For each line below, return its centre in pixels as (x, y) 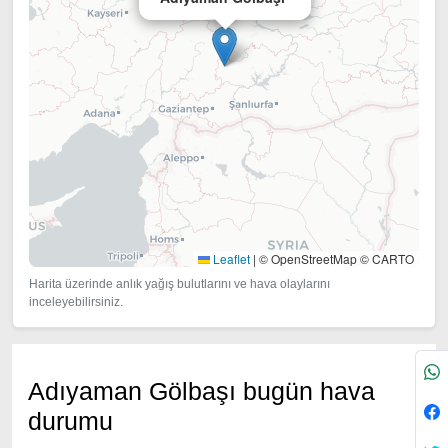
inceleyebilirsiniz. (76, 302)
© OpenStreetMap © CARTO (335, 258)
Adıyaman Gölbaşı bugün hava (201, 391)
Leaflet (230, 258)
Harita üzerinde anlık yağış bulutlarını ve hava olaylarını (179, 284)
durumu (70, 421)
